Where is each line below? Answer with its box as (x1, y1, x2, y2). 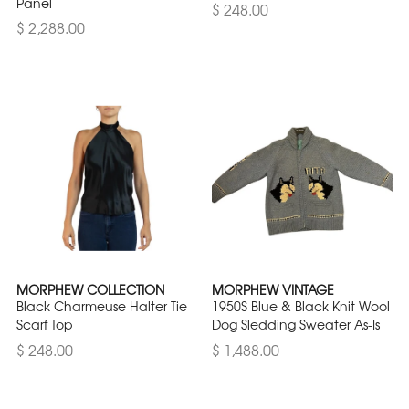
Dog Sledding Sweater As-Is (212, 315, 380, 334)
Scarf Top (16, 315, 73, 334)
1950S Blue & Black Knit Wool (212, 297, 390, 316)
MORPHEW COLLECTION (16, 280, 164, 299)
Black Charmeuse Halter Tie (16, 297, 187, 316)
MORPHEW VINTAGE (212, 280, 334, 299)
